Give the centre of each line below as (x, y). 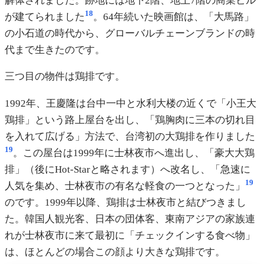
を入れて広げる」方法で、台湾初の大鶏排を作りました (130, 136)
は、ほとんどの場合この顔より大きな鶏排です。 (115, 252)
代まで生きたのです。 (55, 49)
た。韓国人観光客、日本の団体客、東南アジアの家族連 (130, 219)
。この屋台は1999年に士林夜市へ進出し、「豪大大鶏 (134, 153)
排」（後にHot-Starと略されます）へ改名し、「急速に (128, 169)
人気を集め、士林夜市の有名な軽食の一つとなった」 (125, 186)
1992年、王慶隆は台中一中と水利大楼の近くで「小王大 (131, 103)
